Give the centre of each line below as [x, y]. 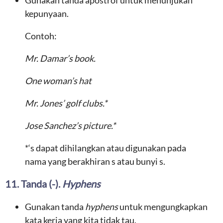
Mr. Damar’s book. [60, 58]
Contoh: [41, 36]
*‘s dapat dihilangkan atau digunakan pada [106, 148]
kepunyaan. [47, 13]
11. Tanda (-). [34, 184]
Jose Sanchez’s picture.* [70, 125]
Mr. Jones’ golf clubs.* [66, 103]
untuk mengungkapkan [163, 207]
